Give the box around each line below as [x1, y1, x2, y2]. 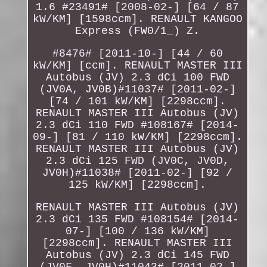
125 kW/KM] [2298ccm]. [69, 178, 207, 191]
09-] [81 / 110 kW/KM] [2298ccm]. [32, 131, 243, 143]
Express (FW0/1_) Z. [75, 24, 200, 37]
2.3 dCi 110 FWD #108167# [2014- [36, 119, 240, 131]
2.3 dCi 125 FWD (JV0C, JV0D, [45, 154, 229, 167]
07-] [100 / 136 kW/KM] [65, 225, 210, 237]
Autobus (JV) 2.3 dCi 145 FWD [45, 249, 229, 261]
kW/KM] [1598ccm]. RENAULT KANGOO [32, 13, 243, 25]
